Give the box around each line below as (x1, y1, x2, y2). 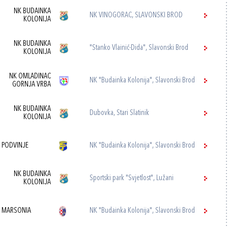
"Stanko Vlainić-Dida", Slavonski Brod (90, 44, 189, 52)
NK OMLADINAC (9, 73, 51, 80)
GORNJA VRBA (12, 81, 51, 89)
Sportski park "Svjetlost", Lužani (90, 175, 174, 182)
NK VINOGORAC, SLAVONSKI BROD (90, 12, 183, 19)
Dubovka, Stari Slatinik (90, 109, 150, 117)
